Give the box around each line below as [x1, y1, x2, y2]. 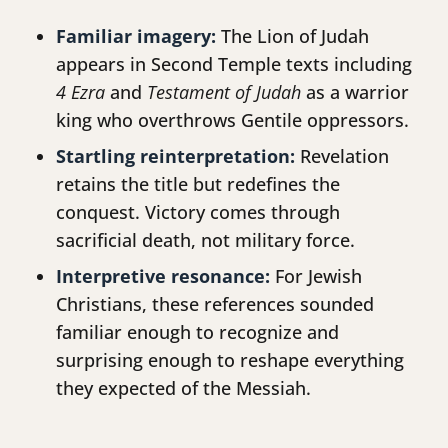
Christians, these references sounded [56, 292, 374, 317]
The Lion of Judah [216, 24, 369, 49]
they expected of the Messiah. [56, 376, 311, 401]
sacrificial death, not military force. [56, 228, 355, 253]
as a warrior [301, 80, 409, 105]
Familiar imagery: [56, 24, 216, 49]
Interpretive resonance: [56, 264, 270, 289]
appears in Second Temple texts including [56, 52, 412, 77]
